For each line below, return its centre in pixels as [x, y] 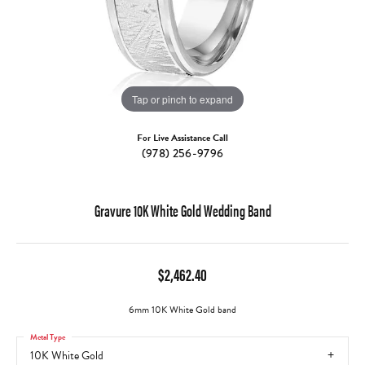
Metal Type [48, 336]
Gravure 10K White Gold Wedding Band [182, 210]
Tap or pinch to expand [182, 99]
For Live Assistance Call [182, 138]
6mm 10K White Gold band [182, 310]
